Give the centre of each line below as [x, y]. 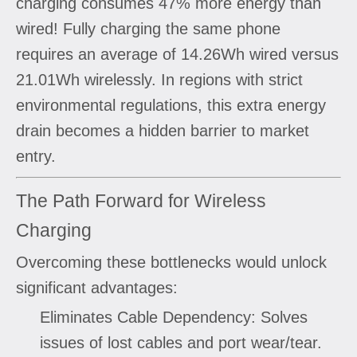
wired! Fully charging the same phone [148, 28]
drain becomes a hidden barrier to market [163, 130]
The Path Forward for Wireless [141, 200]
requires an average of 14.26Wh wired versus [177, 54]
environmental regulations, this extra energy [171, 105]
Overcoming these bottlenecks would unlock [171, 262]
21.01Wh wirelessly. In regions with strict [159, 79]
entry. [36, 156]
